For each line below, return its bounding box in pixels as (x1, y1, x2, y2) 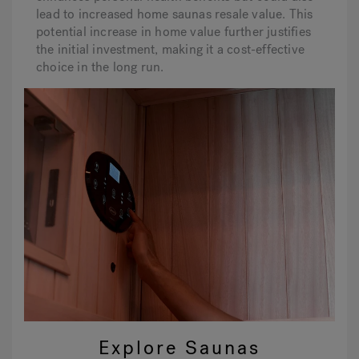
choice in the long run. (36, 58, 164, 75)
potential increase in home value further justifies (36, 23, 312, 40)
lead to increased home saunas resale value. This (36, 6, 313, 22)
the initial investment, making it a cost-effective (36, 41, 305, 58)
